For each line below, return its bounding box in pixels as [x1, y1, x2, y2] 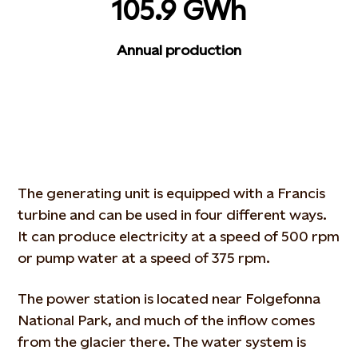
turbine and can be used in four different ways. [18, 206, 328, 223]
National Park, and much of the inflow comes [18, 312, 316, 328]
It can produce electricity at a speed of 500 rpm [18, 228, 340, 245]
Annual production [117, 42, 241, 58]
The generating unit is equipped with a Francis [18, 185, 326, 201]
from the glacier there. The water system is [18, 333, 307, 350]
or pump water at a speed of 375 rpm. [18, 249, 271, 266]
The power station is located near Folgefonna [18, 290, 321, 307]
